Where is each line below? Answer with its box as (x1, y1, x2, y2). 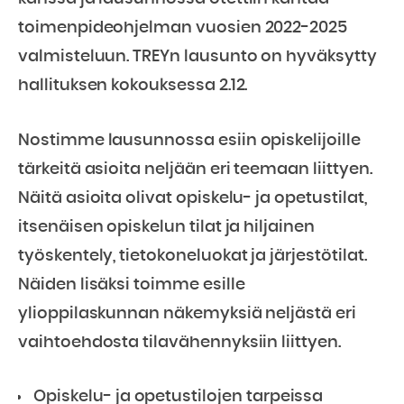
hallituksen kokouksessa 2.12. (18, 78, 248, 94)
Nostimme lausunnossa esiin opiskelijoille (18, 133, 361, 149)
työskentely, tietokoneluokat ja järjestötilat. (18, 248, 367, 264)
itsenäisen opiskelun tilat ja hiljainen (18, 219, 315, 235)
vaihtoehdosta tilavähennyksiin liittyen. (18, 335, 344, 351)
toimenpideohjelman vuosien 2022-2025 (18, 20, 348, 36)
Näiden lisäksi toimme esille (18, 277, 245, 293)
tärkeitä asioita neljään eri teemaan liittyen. (18, 161, 372, 178)
